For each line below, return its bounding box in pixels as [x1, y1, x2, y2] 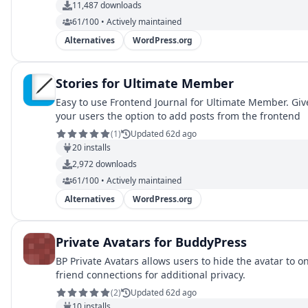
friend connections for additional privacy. [56, 268, 245, 281]
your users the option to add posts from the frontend [56, 109, 300, 122]
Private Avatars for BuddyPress [56, 234, 247, 250]
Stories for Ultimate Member [56, 75, 234, 91]
